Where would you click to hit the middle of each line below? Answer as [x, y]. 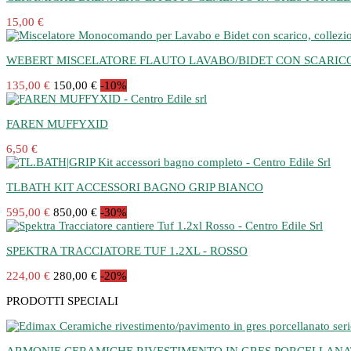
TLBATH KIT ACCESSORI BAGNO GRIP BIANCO [135, 187]
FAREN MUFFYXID [57, 124]
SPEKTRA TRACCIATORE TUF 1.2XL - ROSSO [127, 251]
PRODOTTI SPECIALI [62, 301]
